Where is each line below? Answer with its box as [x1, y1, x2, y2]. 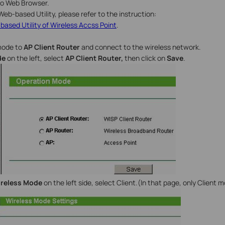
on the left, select [7, 53, 65, 63]
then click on [123, 53, 167, 63]
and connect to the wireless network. [81, 42, 201, 52]
